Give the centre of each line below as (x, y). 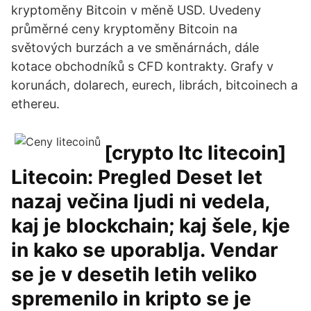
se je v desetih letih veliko (134, 274)
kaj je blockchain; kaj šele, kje (151, 226)
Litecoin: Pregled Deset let (137, 177)
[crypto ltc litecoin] (195, 153)
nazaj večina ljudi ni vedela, (140, 201)
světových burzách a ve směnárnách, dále (135, 48)
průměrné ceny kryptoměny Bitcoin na (124, 29)
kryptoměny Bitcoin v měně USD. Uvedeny (136, 10)
